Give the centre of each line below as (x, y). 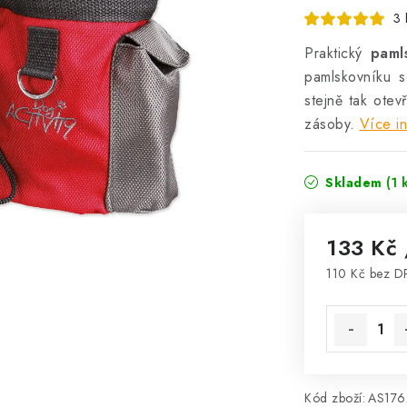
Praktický (338, 53)
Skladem (353, 183)
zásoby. (330, 124)
